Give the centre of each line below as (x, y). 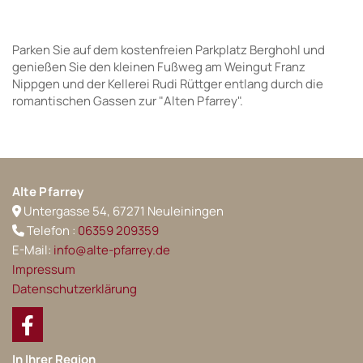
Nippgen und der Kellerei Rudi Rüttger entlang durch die (168, 84)
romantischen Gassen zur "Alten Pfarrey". (128, 101)
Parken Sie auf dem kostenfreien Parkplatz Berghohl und (169, 50)
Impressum (44, 270)
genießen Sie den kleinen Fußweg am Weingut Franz (159, 67)
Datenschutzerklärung (75, 289)
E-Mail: (33, 250)
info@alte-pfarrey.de (112, 250)
